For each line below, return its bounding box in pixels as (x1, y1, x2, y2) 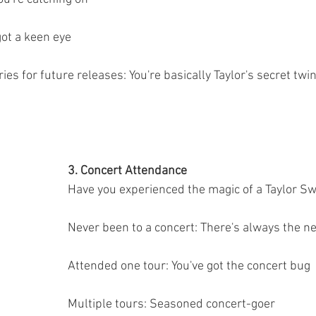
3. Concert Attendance (68, 164, 187, 178)
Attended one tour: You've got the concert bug (68, 259, 310, 274)
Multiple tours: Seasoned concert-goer (68, 297, 275, 312)
